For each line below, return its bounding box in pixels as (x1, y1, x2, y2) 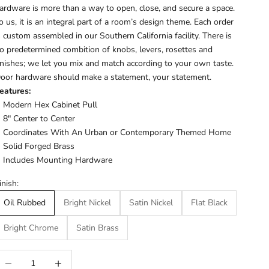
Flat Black (191, 197, 228, 209)
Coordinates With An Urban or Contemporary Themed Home (3, 126, 232, 138)
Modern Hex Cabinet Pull (3, 98, 98, 110)
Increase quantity (44, 251, 109, 263)
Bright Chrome (4, 222, 59, 234)
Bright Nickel (64, 197, 112, 209)
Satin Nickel (129, 197, 174, 209)
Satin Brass (76, 222, 119, 234)
